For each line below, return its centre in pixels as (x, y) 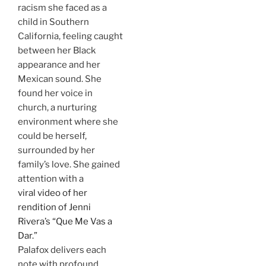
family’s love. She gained (69, 164)
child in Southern (53, 22)
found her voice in (55, 93)
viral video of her (53, 193)
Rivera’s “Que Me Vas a (65, 221)
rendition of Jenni (54, 207)
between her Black (57, 50)
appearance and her (59, 65)
